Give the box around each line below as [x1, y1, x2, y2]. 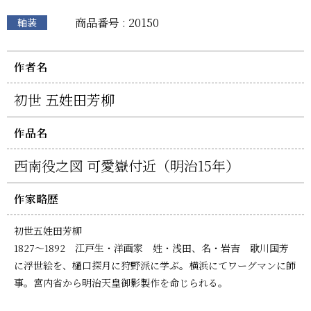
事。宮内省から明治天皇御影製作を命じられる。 [14, 275, 228, 289]
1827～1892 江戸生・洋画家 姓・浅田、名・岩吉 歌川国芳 [14, 240, 289, 255]
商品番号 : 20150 [74, 14, 159, 31]
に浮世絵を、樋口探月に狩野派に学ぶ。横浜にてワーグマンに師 [14, 258, 296, 272]
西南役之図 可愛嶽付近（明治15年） [14, 155, 239, 176]
